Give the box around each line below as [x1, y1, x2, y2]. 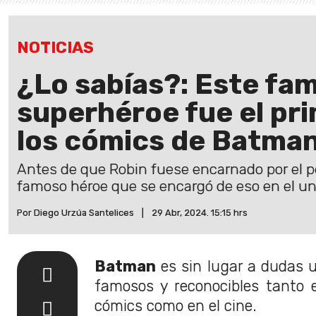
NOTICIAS [17, 37, 94, 57]
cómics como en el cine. [95, 296, 257, 315]
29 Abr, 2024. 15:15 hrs [152, 207, 248, 218]
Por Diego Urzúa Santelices [17, 207, 134, 218]
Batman [95, 257, 156, 275]
